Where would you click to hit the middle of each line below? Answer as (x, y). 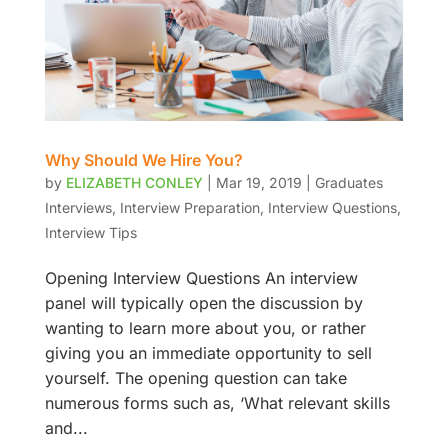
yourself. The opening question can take (195, 377)
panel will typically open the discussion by (203, 302)
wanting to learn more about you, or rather (205, 327)
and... (66, 427)
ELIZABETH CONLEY (134, 182)
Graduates (348, 182)
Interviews (78, 207)
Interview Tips (90, 232)
